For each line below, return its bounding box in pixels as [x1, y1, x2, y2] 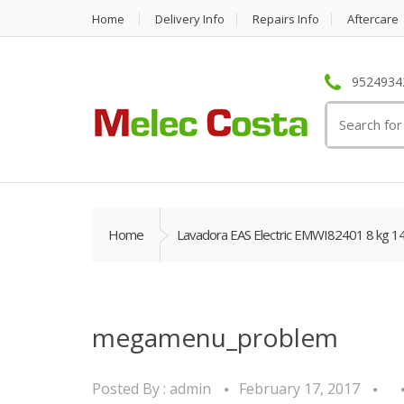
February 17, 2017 [239, 379, 360, 399]
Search [326, 103, 372, 121]
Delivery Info [155, 11, 225, 27]
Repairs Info [252, 11, 319, 27]
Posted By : [92, 379, 170, 399]
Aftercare [347, 11, 399, 27]
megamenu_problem [92, 320, 338, 354]
